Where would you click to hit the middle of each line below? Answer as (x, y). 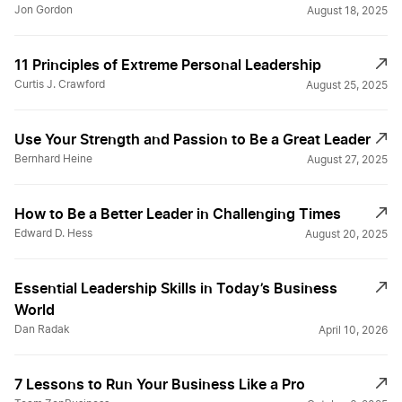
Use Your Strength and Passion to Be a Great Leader (192, 140)
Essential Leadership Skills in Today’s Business (176, 288)
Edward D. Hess (53, 234)
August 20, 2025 (346, 235)
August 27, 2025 (347, 160)
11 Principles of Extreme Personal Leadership (168, 65)
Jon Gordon (44, 10)
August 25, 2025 (347, 86)
